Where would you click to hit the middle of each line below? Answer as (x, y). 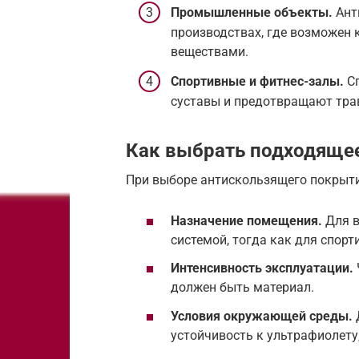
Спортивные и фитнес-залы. (257, 82)
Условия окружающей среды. (262, 316)
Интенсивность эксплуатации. (262, 268)
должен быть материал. (242, 288)
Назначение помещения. (246, 221)
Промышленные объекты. (252, 12)
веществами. (210, 51)
